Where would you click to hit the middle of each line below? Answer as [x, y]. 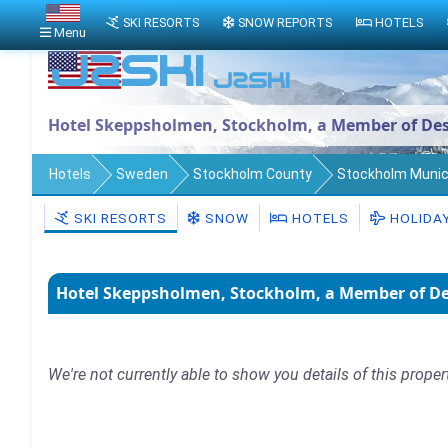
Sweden [142, 174]
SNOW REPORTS [284, 23]
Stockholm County [252, 174]
